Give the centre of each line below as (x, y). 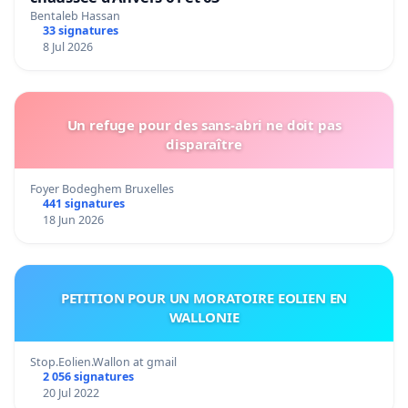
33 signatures (80, 31)
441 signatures (83, 204)
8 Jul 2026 (67, 47)
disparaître (204, 144)
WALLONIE (204, 317)
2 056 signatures (88, 377)
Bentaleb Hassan (75, 16)
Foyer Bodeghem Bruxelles (102, 189)
